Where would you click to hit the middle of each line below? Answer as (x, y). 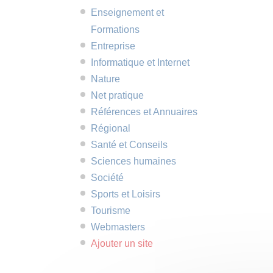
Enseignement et (127, 12)
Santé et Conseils (129, 145)
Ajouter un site (122, 243)
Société (107, 178)
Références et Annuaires (144, 112)
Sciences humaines (133, 161)
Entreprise (113, 46)
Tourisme (110, 211)
